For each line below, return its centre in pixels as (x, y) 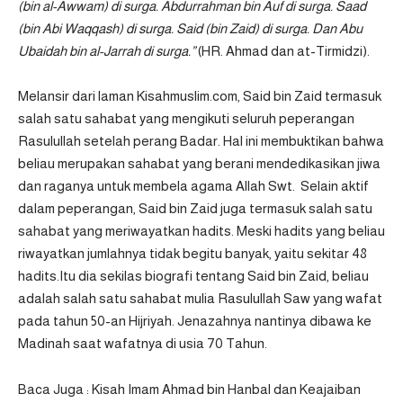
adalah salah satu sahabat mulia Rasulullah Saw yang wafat (200, 299)
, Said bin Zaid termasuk (309, 96)
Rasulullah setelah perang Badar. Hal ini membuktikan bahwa (201, 141)
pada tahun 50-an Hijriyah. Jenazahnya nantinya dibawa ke (195, 321)
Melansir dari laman (77, 96)
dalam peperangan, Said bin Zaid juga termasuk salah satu (195, 209)
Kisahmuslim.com (187, 96)
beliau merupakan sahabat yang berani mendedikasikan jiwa (199, 164)
